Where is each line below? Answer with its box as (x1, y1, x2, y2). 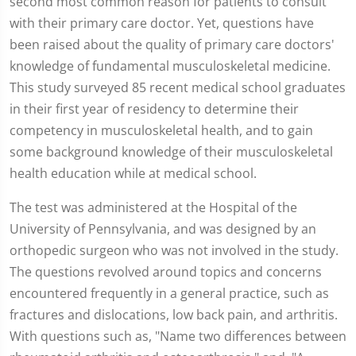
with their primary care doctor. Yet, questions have (10, 14, 314, 32)
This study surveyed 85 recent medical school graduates (10, 79, 346, 96)
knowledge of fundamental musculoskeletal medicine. (10, 57, 331, 75)
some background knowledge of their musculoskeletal (10, 143, 333, 161)
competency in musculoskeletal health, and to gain (10, 122, 313, 139)
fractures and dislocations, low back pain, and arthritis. (10, 306, 338, 323)
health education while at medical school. (10, 164, 257, 182)
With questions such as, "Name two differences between (10, 327, 346, 345)
